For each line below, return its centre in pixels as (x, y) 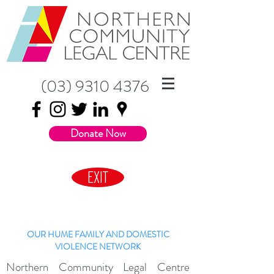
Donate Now (98, 133)
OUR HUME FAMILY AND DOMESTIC (98, 234)
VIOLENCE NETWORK (98, 246)
